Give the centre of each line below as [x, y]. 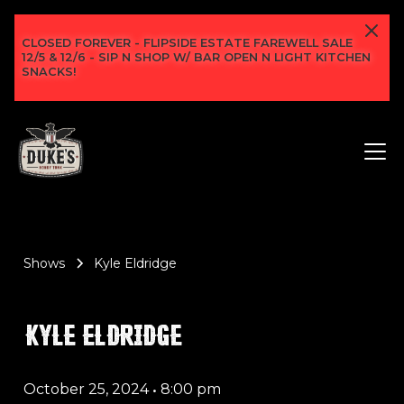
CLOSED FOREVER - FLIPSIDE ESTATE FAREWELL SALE [187, 43]
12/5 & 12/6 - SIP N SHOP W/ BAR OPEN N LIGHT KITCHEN [196, 57]
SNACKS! [49, 72]
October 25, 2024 [86, 389]
